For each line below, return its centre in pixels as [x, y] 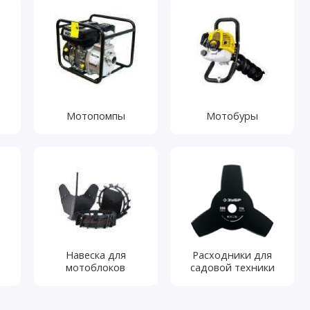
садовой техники [232, 267]
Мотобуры [232, 115]
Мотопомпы [95, 115]
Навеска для [95, 254]
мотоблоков [96, 267]
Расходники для [232, 254]
